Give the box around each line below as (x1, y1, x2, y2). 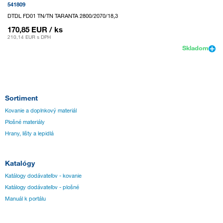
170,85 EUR (7, 25, 47, 34)
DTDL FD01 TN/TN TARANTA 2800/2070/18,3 (7, 12, 118, 20)
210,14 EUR (7, 34, 35, 41)
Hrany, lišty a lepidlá (5, 129, 54, 137)
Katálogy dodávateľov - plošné (5, 184, 79, 191)
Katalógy (5, 159, 35, 168)
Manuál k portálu (5, 195, 46, 203)
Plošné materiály (5, 118, 45, 125)
